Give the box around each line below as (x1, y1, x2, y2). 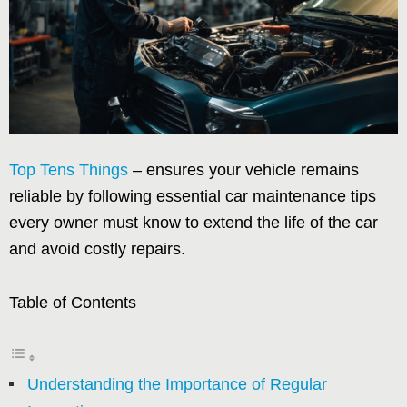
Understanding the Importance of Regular (27, 374, 327, 393)
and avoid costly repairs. (9, 239, 185, 258)
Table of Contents (9, 293, 136, 312)
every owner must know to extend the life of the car (9, 213, 378, 232)
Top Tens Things (9, 160, 128, 179)
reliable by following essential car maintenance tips (9, 186, 376, 205)
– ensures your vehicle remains (128, 160, 359, 179)
